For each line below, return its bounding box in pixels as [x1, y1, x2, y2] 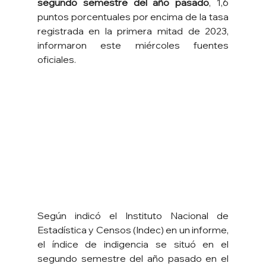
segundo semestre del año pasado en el [37, 252, 229, 265]
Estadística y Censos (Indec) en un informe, [37, 224, 229, 236]
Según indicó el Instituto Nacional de [37, 210, 229, 222]
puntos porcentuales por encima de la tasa [37, 11, 229, 23]
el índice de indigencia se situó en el [37, 238, 229, 251]
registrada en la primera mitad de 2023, [37, 25, 229, 37]
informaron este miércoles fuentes [37, 39, 229, 51]
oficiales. [37, 53, 76, 65]
